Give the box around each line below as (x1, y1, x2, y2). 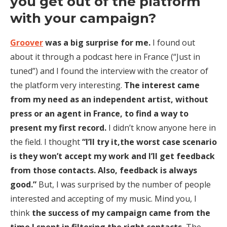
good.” (10, 179, 36, 191)
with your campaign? (10, 10, 156, 27)
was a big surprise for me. (43, 37, 150, 49)
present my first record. (10, 122, 106, 134)
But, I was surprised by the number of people (36, 179, 211, 191)
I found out (150, 37, 195, 49)
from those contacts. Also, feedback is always (10, 165, 197, 176)
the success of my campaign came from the (32, 207, 210, 219)
